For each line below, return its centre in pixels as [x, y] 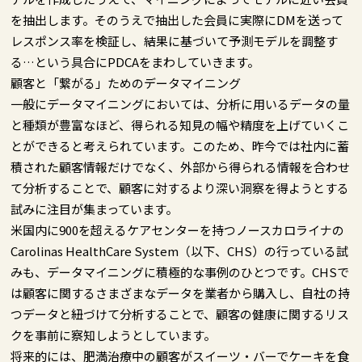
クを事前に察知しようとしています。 [114, 335]
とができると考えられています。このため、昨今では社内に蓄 [180, 145]
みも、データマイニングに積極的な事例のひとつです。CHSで [180, 271]
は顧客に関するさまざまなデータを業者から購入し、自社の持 [181, 293]
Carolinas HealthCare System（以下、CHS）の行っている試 [180, 250]
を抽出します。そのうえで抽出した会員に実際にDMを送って [177, 19]
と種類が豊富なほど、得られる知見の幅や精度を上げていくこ [180, 124]
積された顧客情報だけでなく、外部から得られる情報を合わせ [181, 166]
